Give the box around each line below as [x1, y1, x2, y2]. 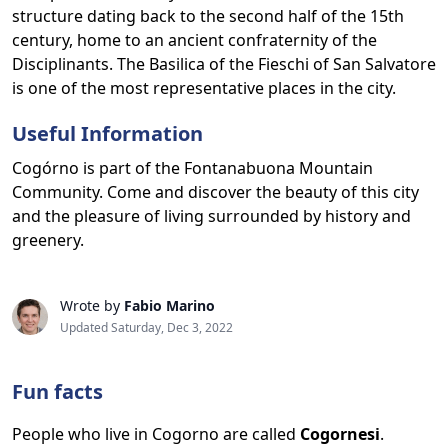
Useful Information [12, 120, 203, 147]
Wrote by [60, 296, 124, 315]
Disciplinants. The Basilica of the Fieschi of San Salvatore [12, 53, 436, 75]
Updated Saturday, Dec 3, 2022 [60, 319, 233, 336]
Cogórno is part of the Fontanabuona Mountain [12, 157, 373, 179]
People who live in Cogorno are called [12, 423, 300, 445]
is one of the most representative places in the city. [12, 77, 396, 99]
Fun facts [12, 378, 103, 405]
